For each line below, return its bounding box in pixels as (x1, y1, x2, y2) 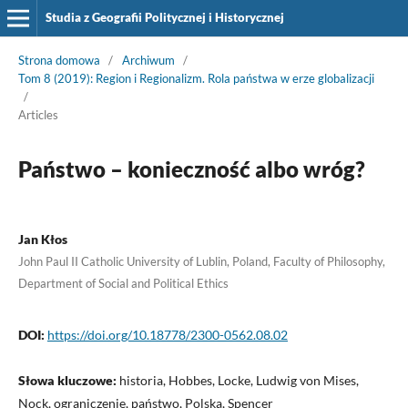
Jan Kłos (17, 230, 67, 247)
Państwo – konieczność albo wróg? (17, 155, 365, 182)
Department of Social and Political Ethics (17, 275, 229, 291)
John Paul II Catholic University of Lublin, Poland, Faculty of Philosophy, (17, 253, 385, 269)
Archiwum (121, 52, 175, 67)
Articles (17, 107, 58, 122)
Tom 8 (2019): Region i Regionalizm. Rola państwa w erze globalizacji (17, 70, 374, 86)
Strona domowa (17, 52, 100, 67)
